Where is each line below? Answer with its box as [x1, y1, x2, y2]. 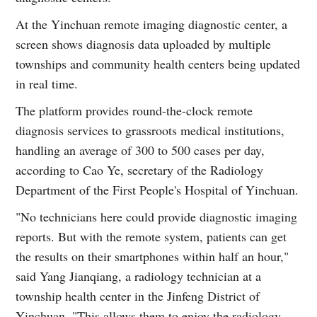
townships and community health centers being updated [16, 54, 301, 72]
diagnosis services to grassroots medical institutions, [16, 121, 285, 139]
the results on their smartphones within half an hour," [16, 247, 289, 265]
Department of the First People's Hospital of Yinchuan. [16, 180, 299, 198]
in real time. [16, 74, 79, 92]
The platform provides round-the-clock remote [16, 101, 253, 119]
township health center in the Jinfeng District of [16, 287, 260, 304]
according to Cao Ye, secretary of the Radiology [16, 161, 264, 178]
